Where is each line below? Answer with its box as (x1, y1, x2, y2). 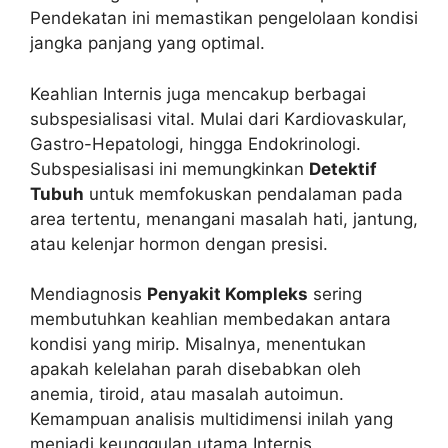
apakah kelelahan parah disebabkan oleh (30, 359, 361, 380)
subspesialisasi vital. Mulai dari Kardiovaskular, (30, 108, 407, 129)
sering (308, 284, 362, 305)
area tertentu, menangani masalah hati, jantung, (30, 208, 418, 229)
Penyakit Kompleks (147, 284, 308, 305)
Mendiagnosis (30, 284, 147, 305)
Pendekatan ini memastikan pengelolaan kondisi (30, 8, 418, 29)
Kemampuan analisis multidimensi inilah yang (30, 409, 393, 430)
